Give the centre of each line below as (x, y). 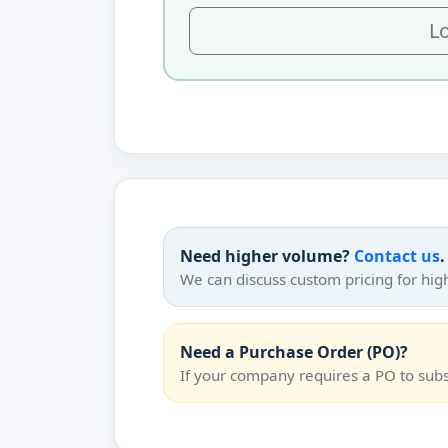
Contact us (397, 256)
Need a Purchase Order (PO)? (294, 352)
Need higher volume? (267, 256)
